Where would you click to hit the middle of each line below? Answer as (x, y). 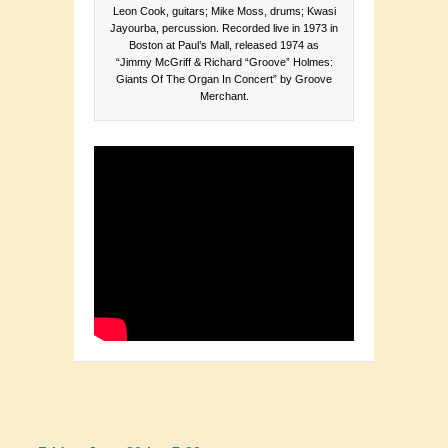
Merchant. (224, 96)
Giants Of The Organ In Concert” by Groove (224, 79)
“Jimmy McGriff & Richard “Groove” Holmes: (224, 62)
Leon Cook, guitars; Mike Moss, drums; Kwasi (224, 11)
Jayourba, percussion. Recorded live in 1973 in (224, 28)
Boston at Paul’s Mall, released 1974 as (224, 45)
